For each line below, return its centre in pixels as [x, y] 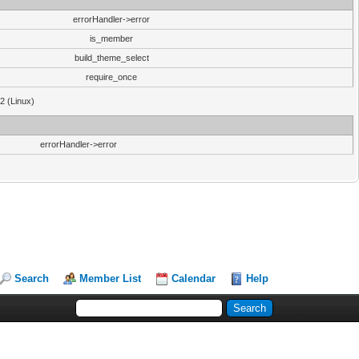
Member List [111, 278]
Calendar [194, 278]
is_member [111, 38]
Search [32, 278]
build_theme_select [111, 58]
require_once [111, 77]
